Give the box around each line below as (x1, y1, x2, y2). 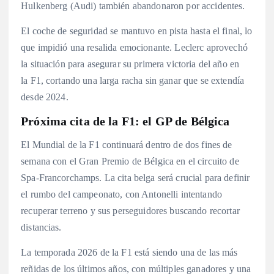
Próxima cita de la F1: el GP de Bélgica (21, 114, 230, 128)
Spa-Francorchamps (21, 172, 100, 183)
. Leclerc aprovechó (169, 42, 248, 53)
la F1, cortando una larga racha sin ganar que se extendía (21, 75, 245, 86)
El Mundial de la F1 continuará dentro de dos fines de (21, 139, 232, 150)
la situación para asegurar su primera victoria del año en (21, 58, 240, 69)
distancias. (21, 222, 62, 233)
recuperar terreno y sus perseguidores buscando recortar (21, 206, 240, 217)
